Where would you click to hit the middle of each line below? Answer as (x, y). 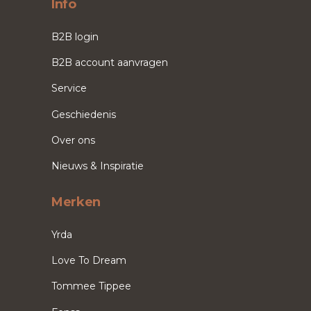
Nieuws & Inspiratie (98, 166)
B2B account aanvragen (110, 62)
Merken (76, 202)
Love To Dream (89, 260)
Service (69, 89)
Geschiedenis (84, 114)
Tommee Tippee (91, 286)
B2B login (75, 36)
